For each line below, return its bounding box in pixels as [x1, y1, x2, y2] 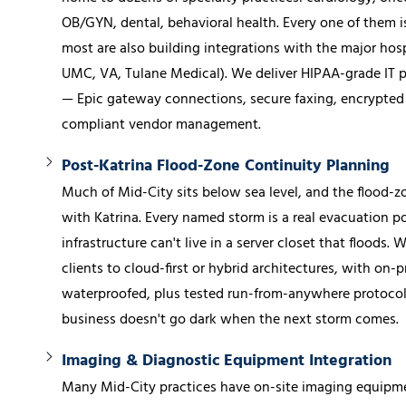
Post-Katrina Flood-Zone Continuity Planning [62, 152, 390, 179]
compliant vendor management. [62, 112, 261, 137]
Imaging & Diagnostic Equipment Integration [62, 347, 391, 374]
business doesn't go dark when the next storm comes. [62, 307, 399, 332]
